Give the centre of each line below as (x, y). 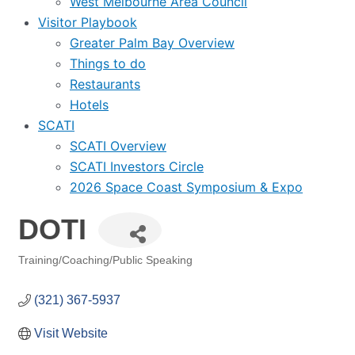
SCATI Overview (118, 146)
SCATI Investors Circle (137, 166)
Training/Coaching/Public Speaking (105, 260)
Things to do (108, 63)
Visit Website (71, 333)
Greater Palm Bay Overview (152, 43)
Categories (61, 272)
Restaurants (105, 84)
